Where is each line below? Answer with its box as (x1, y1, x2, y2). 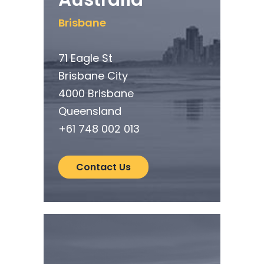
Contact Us (75, 160, 131, 174)
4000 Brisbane (58, 86, 134, 101)
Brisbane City (58, 68, 128, 84)
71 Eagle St (58, 51, 113, 66)
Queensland (58, 104, 121, 119)
